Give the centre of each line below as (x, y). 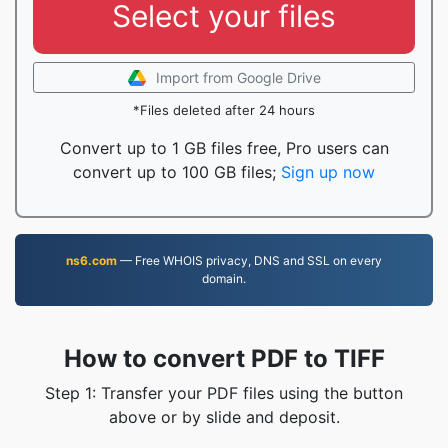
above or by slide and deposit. (224, 417)
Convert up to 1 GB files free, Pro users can (224, 148)
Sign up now (328, 172)
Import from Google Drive (238, 77)
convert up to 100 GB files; (177, 172)
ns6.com (91, 260)
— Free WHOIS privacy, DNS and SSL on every (249, 260)
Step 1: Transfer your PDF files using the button (224, 393)
